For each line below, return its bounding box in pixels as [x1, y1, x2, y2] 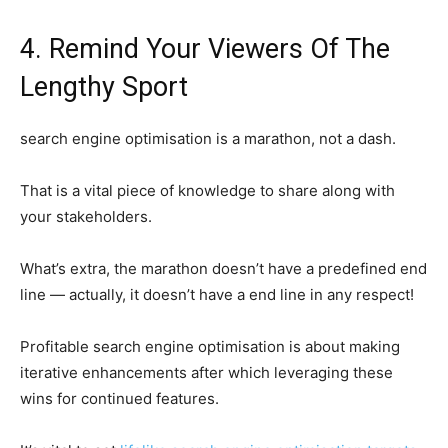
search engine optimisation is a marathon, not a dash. [20, 129, 396, 149]
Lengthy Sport [20, 71, 188, 104]
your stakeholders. [20, 207, 152, 227]
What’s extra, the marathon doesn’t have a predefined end [20, 259, 427, 279]
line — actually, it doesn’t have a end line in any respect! [20, 285, 414, 305]
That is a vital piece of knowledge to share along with [20, 181, 395, 201]
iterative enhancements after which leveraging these [20, 363, 393, 383]
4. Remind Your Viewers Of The [20, 33, 390, 66]
